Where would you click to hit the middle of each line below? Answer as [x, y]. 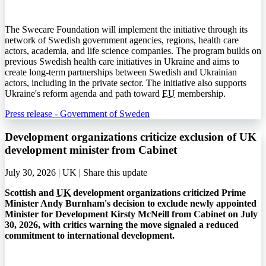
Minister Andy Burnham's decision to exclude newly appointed [131, 204]
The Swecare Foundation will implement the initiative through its [126, 29]
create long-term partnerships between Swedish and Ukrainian [121, 72]
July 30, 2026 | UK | [44, 173]
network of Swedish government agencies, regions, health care [122, 40]
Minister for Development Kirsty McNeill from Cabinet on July [131, 214]
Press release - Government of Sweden [77, 114]
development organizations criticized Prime [158, 193]
